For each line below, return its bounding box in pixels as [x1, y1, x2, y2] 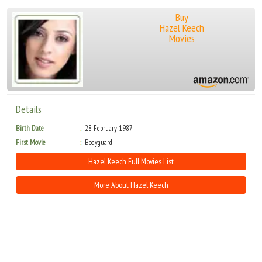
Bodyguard [85, 137, 113, 148]
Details [16, 102, 42, 116]
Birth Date [16, 123, 44, 134]
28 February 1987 [85, 123, 133, 134]
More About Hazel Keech [94, 180, 168, 191]
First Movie [16, 137, 46, 148]
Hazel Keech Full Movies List [88, 156, 174, 167]
